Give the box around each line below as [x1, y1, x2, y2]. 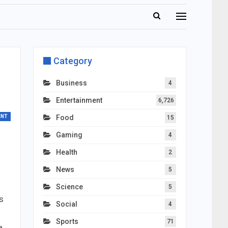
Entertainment [55, 96, 102, 104]
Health [55, 148, 77, 156]
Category [53, 55, 92, 66]
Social [55, 200, 77, 208]
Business [55, 79, 87, 87]
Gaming [55, 131, 82, 139]
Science [55, 183, 83, 191]
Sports [55, 217, 78, 225]
